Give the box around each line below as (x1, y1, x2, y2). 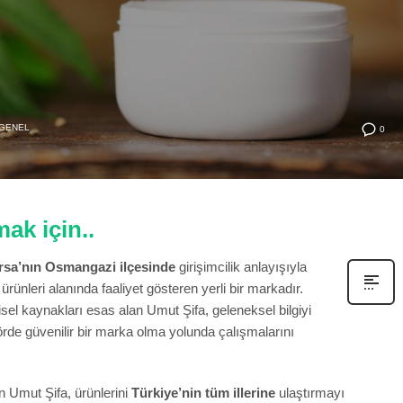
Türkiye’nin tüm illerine (131, 384, 275, 400)
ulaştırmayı (275, 384, 345, 400)
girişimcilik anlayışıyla (175, 258, 307, 274)
